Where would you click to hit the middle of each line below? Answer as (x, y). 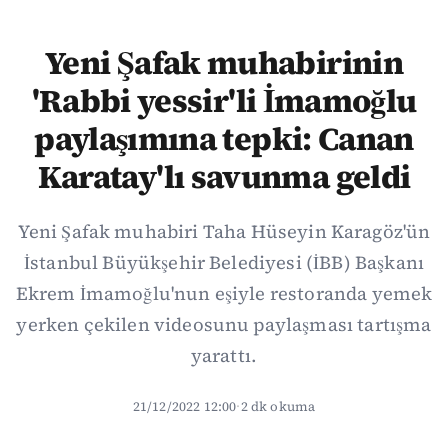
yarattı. (224, 355)
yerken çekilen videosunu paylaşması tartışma (224, 324)
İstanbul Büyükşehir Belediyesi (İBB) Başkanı (224, 262)
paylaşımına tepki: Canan (224, 139)
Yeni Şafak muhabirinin (224, 63)
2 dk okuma (278, 406)
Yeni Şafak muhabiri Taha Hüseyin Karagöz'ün (224, 231)
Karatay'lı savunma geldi (224, 177)
